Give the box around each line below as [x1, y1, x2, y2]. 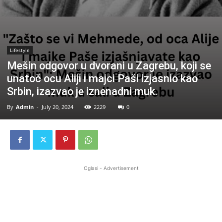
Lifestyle [10, 47, 30, 54]
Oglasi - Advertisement [83, 165, 139, 171]
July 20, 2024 [42, 103, 73, 111]
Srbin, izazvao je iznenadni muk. [7, 85, 158, 98]
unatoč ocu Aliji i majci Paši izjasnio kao [7, 72, 198, 85]
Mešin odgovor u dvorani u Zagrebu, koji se [7, 59, 211, 72]
